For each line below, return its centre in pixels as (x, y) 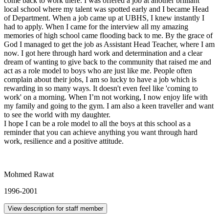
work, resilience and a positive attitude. (66, 141)
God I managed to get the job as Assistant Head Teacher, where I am (109, 44)
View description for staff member (55, 208)
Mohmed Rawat (29, 174)
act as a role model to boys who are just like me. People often (98, 70)
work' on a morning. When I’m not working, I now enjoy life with (106, 97)
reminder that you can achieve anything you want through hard (101, 132)
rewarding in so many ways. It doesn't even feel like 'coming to (101, 88)
